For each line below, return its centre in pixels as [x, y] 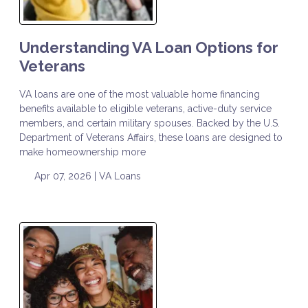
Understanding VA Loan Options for [149, 48]
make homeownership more [82, 152]
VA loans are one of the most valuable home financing [140, 95]
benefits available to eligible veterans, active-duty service [145, 109]
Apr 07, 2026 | [65, 176]
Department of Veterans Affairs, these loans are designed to [151, 138]
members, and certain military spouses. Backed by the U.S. [150, 123]
